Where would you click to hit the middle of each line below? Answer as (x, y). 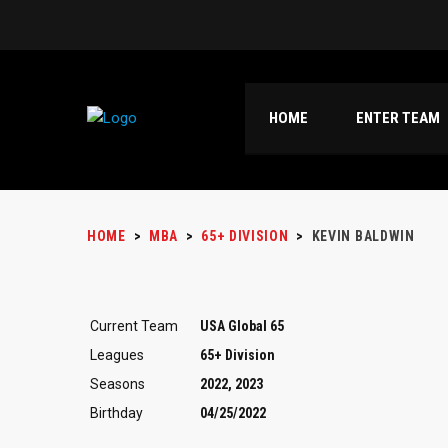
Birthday (116, 412)
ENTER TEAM (398, 118)
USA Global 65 (242, 325)
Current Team (134, 325)
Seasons (117, 383)
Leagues (117, 354)
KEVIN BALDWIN (363, 236)
